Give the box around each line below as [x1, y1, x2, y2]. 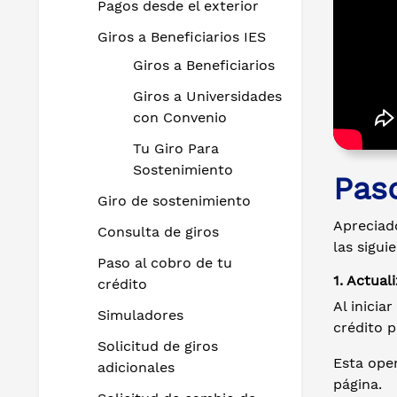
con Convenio [133, 109, 227, 126]
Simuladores [97, 307, 183, 323]
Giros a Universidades [133, 88, 282, 105]
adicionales [97, 359, 175, 376]
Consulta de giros [97, 223, 219, 240]
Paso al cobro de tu [97, 254, 232, 271]
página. [333, 376, 382, 393]
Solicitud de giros [97, 338, 218, 354]
